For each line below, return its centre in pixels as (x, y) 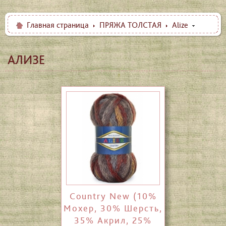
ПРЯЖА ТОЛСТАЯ (130, 25)
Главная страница (58, 25)
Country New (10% (113, 196)
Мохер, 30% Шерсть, (113, 209)
